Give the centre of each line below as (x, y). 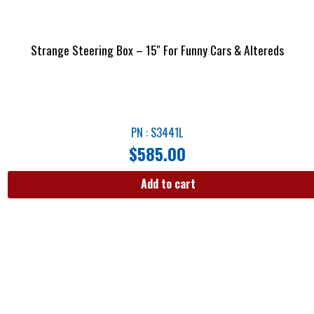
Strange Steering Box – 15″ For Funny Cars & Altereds (157, 50)
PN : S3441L (157, 132)
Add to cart (168, 183)
